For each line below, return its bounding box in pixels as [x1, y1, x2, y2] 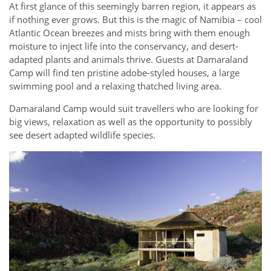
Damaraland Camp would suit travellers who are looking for [9, 102, 258, 115]
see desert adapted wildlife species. [9, 129, 155, 142]
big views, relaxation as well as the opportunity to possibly [9, 116, 252, 128]
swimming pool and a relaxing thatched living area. [9, 79, 221, 92]
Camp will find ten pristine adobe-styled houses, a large [9, 66, 240, 79]
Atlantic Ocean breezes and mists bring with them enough [9, 26, 250, 39]
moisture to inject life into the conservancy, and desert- [9, 39, 238, 52]
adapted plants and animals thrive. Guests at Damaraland [9, 53, 248, 65]
